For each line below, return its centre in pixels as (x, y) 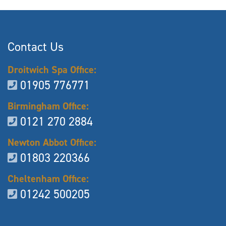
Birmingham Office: (48, 106)
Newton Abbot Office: (52, 142)
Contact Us (36, 47)
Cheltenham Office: (48, 178)
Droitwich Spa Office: (52, 69)
